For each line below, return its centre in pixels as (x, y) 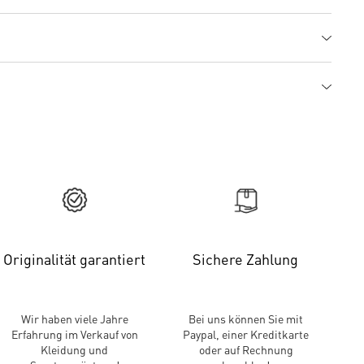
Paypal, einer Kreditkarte (246, 334)
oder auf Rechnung (246, 349)
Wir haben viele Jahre (74, 318)
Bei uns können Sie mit (246, 318)
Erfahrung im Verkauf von (74, 334)
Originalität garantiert (75, 259)
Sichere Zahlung (246, 259)
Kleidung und (75, 349)
